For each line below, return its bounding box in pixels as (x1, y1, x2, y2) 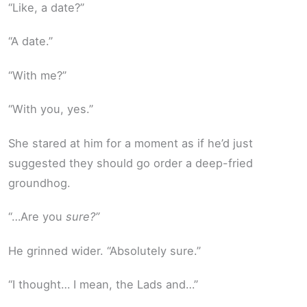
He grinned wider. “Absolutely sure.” (8, 243, 201, 258)
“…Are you (8, 210, 66, 224)
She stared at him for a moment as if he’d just (8, 136, 253, 150)
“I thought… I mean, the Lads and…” (8, 278, 198, 292)
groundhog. (8, 175, 71, 190)
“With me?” (8, 68, 66, 82)
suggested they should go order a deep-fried (8, 156, 253, 170)
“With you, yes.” (8, 102, 93, 116)
